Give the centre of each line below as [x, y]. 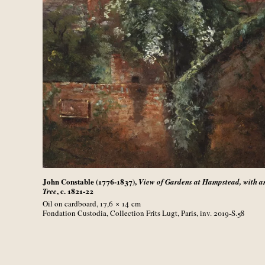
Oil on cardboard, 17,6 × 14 [86, 203]
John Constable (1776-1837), [91, 181]
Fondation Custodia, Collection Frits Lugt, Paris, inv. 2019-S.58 [143, 213]
